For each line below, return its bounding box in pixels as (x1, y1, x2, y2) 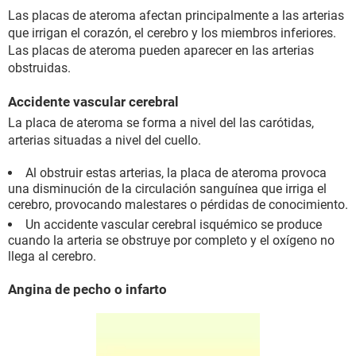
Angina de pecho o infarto (8, 281, 167, 298)
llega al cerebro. (8, 249, 96, 265)
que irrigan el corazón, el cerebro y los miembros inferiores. (8, 25, 336, 41)
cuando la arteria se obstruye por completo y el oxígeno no (8, 233, 335, 249)
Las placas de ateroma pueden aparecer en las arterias (8, 43, 314, 59)
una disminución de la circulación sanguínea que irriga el (8, 181, 327, 197)
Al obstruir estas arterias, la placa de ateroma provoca (25, 165, 327, 181)
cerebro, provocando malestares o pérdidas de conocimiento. (8, 197, 348, 213)
